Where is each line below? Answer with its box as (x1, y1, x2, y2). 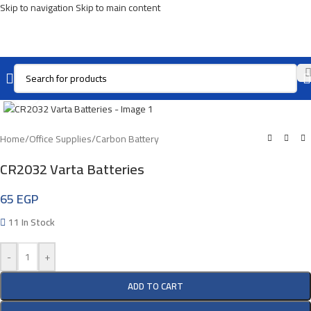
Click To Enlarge (41, 82, 103, 99)
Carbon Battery (96, 129, 159, 148)
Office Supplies (29, 129, 92, 148)
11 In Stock (8, 212, 56, 231)
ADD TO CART (128, 277, 183, 294)
